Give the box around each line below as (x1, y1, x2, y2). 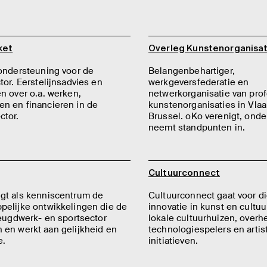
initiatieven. (148, 234, 198, 247)
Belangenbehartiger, (148, 65, 235, 77)
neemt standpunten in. (148, 122, 246, 133)
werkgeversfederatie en (148, 76, 249, 88)
